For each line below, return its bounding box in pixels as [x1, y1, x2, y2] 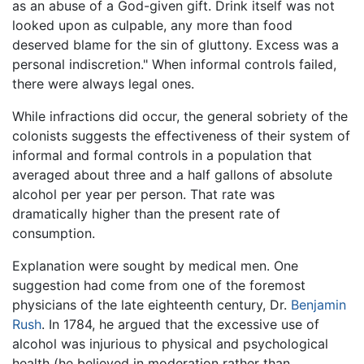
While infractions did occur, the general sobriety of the [12, 107, 348, 124]
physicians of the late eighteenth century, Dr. [12, 296, 291, 313]
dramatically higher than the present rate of [12, 205, 280, 222]
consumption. [12, 224, 95, 241]
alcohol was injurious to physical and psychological [12, 335, 328, 352]
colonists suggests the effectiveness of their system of [12, 127, 350, 144]
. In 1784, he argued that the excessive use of [41, 315, 319, 332]
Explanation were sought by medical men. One [12, 257, 298, 274]
